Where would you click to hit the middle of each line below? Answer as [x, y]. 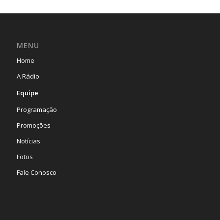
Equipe [27, 93]
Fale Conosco [36, 173]
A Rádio [28, 76]
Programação [37, 110]
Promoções [33, 125]
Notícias [28, 141]
